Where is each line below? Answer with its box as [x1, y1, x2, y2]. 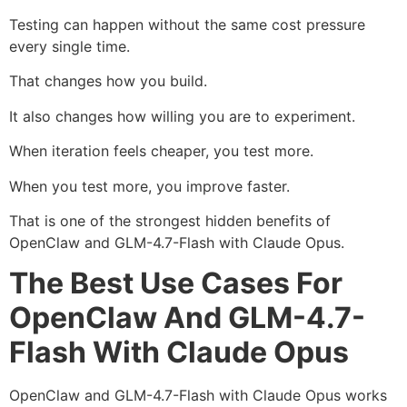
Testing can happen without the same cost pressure [9, 15, 365, 34]
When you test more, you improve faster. [9, 176, 290, 195]
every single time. [9, 36, 130, 55]
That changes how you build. [9, 72, 207, 91]
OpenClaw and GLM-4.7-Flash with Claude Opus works [9, 386, 387, 405]
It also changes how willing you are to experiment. [9, 106, 355, 125]
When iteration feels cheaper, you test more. [9, 142, 313, 161]
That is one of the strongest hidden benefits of [9, 211, 331, 230]
